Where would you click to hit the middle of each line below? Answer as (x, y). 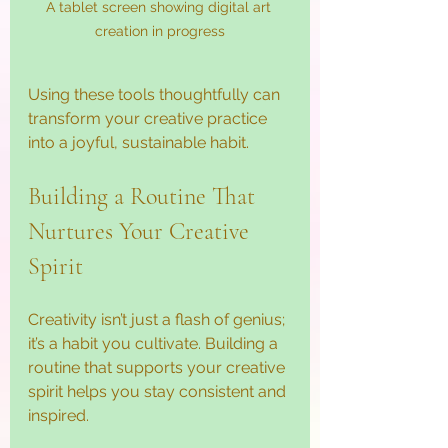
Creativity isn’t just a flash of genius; (158, 320)
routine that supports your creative (158, 368)
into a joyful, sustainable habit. (138, 143)
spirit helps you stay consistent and (159, 392)
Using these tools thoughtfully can (156, 95)
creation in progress (160, 31)
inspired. (58, 416)
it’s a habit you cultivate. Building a (155, 344)
